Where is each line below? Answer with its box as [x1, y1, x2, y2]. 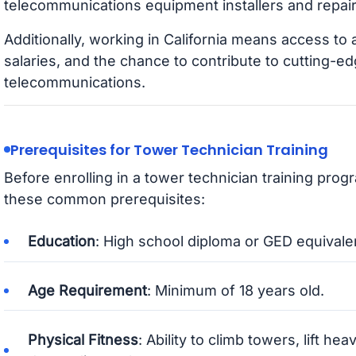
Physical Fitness [27, 331, 138, 348]
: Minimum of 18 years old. [146, 282, 324, 299]
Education [27, 233, 95, 250]
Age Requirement [27, 282, 147, 299]
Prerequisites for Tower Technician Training [10, 139, 328, 160]
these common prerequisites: [3, 191, 205, 207]
